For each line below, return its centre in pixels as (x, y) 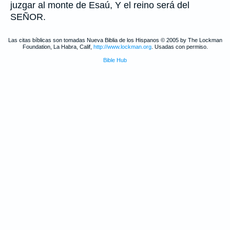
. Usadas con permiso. (179, 47)
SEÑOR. (28, 17)
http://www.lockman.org (122, 47)
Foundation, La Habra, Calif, (58, 47)
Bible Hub (115, 60)
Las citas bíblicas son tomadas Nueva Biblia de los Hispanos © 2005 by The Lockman (115, 40)
